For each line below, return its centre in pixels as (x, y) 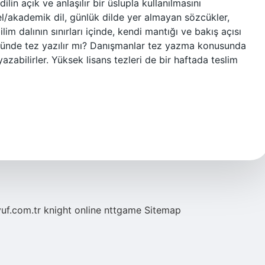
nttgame (123, 210)
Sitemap (163, 210)
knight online (72, 210)
